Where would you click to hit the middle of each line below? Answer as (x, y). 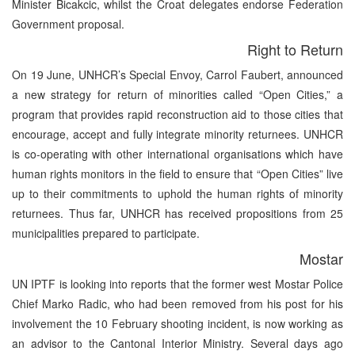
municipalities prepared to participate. (106, 233)
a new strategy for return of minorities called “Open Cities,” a (177, 94)
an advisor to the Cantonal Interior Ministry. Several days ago (177, 343)
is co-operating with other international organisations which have (177, 153)
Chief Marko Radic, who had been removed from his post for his (177, 303)
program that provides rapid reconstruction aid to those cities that (177, 114)
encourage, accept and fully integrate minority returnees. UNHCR (177, 134)
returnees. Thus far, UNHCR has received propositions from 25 (177, 213)
